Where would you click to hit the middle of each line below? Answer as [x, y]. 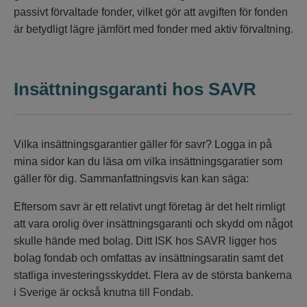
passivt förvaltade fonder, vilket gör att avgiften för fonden [151, 12]
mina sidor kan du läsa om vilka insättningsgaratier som [148, 162]
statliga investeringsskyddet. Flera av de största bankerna [153, 275]
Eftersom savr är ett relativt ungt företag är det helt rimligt [149, 207]
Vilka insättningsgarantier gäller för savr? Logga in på [143, 145]
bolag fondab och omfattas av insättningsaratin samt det [148, 258]
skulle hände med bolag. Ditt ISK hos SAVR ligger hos [145, 241]
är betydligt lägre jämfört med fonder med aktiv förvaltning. [153, 29]
